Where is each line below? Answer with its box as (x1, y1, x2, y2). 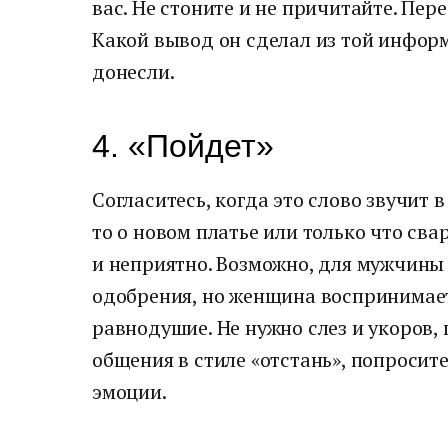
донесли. (92, 58, 175, 85)
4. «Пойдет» (92, 128, 274, 164)
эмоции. (92, 378, 167, 405)
